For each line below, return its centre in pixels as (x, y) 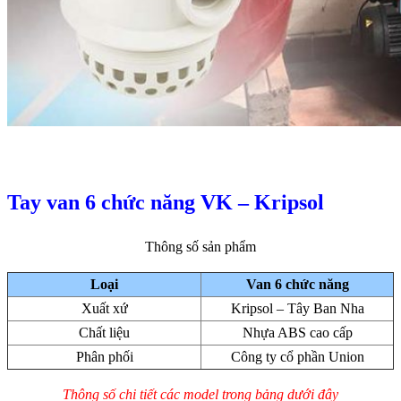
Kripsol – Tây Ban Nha (297, 308)
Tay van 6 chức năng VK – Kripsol (166, 203)
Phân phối (104, 357)
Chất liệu (104, 333)
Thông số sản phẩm (200, 247)
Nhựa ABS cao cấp (297, 333)
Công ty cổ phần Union (297, 357)
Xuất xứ (104, 308)
